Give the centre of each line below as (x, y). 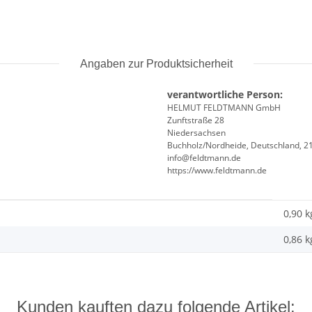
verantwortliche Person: (225, 94)
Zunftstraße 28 (196, 120)
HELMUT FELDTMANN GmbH (224, 107)
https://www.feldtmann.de (217, 170)
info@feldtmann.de (204, 157)
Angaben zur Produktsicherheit (156, 63)
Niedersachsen (196, 132)
